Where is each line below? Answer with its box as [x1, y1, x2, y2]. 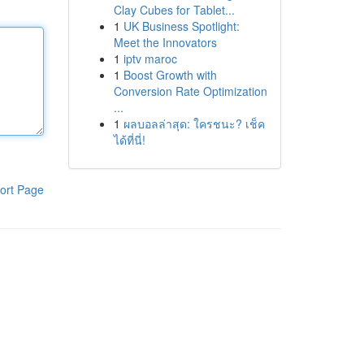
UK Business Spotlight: [123, 18, 240, 34]
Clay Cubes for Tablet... [113, 2, 235, 18]
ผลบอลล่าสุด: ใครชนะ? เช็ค [123, 115, 265, 132]
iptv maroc [123, 50, 177, 67]
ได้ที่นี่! [113, 132, 145, 148]
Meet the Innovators [113, 34, 217, 50]
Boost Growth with [123, 67, 217, 83]
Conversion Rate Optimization [113, 83, 267, 99]
